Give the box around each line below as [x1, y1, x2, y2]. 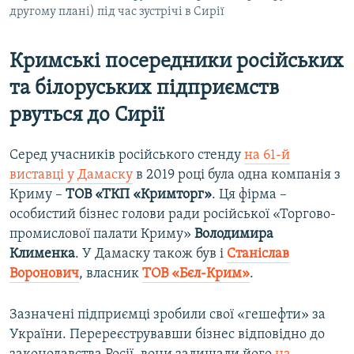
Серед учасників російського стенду [9, 147, 244, 163]
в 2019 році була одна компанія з [133, 167, 341, 183]
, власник [79, 265, 142, 281]
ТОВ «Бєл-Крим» [142, 265, 250, 281]
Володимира [194, 226, 273, 242]
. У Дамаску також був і [75, 246, 227, 262]
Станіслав [227, 246, 289, 262]
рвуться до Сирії [9, 104, 164, 126]
